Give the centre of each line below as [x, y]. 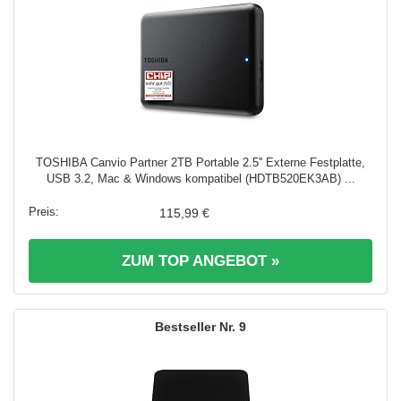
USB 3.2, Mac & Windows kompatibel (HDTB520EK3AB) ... [200, 179]
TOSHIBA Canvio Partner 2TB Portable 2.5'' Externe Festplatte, [200, 162]
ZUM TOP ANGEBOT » [200, 261]
